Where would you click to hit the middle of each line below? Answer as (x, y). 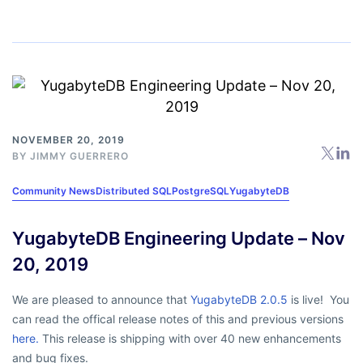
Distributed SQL (134, 190)
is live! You (320, 299)
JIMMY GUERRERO (79, 156)
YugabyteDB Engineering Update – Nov (179, 238)
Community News (54, 190)
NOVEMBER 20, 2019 (68, 139)
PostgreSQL (201, 190)
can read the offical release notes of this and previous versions (178, 318)
